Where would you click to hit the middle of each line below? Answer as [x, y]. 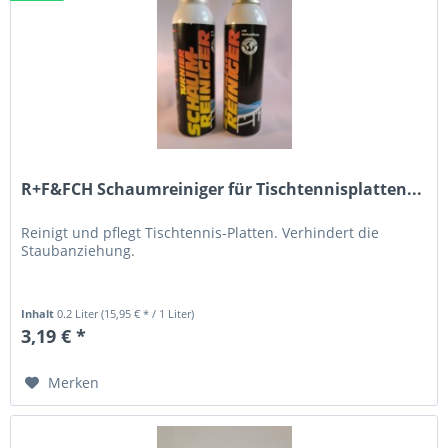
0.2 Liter [79, 314]
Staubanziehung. [78, 251]
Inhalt [39, 314]
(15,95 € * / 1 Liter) [148, 314]
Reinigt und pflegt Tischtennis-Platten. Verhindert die [200, 233]
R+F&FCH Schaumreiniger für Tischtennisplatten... [222, 189]
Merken [74, 383]
